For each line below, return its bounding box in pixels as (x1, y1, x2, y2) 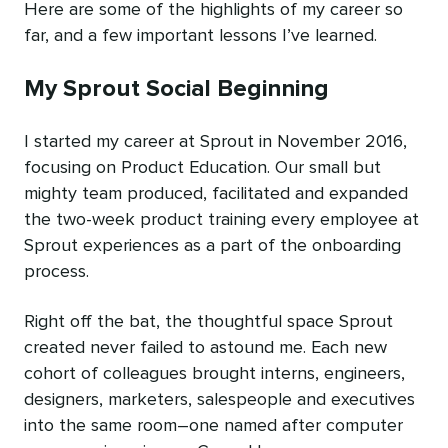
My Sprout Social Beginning (24, 76, 329, 101)
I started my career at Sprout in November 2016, (24, 132, 407, 151)
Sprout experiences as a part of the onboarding (24, 236, 401, 255)
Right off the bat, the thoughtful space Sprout (24, 312, 393, 331)
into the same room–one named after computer (24, 416, 403, 435)
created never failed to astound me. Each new (24, 338, 387, 357)
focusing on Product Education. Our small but (24, 158, 381, 177)
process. (24, 262, 89, 281)
